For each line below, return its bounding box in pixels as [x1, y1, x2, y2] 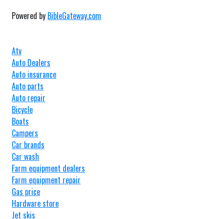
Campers [12, 127, 38, 139]
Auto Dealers [12, 56, 50, 68]
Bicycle [12, 103, 33, 115]
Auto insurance [12, 68, 56, 80]
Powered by [12, 9, 47, 22]
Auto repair [12, 91, 45, 104]
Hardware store [12, 197, 59, 209]
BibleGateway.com [47, 9, 101, 22]
